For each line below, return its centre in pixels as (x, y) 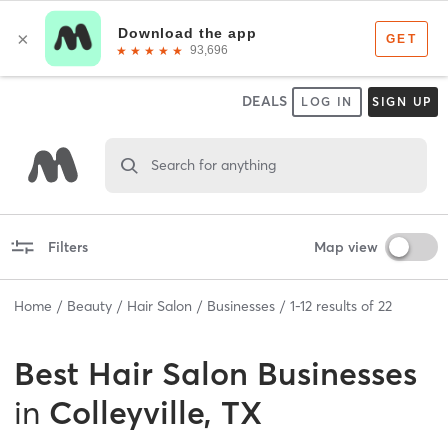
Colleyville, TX (155, 412)
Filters (67, 246)
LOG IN (327, 101)
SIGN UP (402, 101)
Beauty (89, 305)
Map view (345, 246)
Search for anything (213, 164)
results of (345, 305)
